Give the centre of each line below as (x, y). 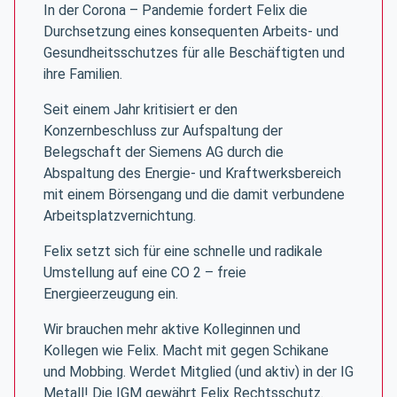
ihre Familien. (83, 74)
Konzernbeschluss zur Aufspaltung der (163, 131)
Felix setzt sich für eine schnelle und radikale (183, 251)
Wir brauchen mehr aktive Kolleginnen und (172, 329)
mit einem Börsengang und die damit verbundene (194, 195)
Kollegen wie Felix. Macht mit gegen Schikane (186, 350)
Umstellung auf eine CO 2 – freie (145, 272)
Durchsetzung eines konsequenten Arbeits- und (191, 31)
